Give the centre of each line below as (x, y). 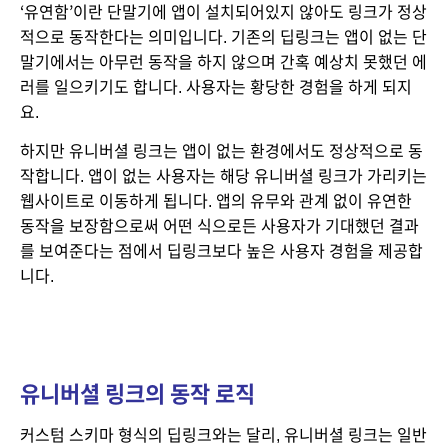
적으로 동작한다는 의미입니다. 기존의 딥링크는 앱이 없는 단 (223, 37)
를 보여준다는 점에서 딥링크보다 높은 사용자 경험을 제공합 (221, 251)
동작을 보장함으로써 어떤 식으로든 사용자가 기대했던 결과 (219, 226)
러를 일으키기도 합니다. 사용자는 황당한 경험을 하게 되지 (216, 87)
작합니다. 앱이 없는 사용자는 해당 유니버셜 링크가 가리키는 (223, 176)
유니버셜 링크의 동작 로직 (137, 394)
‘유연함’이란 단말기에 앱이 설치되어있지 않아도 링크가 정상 (223, 12)
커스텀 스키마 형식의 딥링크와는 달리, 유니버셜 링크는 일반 (223, 435)
